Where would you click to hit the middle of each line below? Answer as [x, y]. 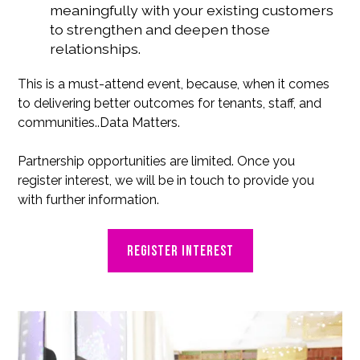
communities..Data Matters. [99, 123]
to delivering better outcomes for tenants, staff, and [170, 104]
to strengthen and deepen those [160, 30]
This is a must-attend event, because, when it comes [174, 84]
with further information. [89, 200]
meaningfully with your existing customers [192, 10]
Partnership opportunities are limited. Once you [157, 162]
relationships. [96, 49]
